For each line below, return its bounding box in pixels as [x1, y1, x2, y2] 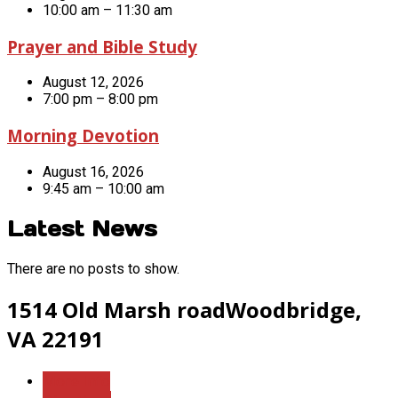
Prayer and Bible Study [7, 35, 197, 58]
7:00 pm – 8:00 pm [43, 91, 158, 108]
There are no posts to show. [7, 259, 179, 277]
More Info [43, 370, 110, 391]
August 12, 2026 [43, 74, 144, 92]
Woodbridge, [226, 294, 362, 324]
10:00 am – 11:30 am [43, 2, 172, 19]
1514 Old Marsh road [7, 294, 226, 324]
